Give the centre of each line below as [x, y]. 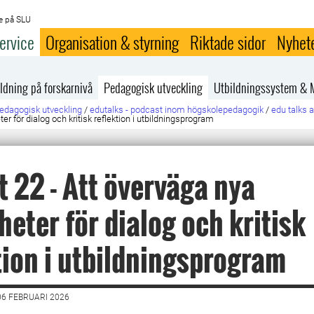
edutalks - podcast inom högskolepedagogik [177, 110]
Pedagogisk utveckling [153, 88]
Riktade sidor [228, 42]
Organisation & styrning [112, 42]
